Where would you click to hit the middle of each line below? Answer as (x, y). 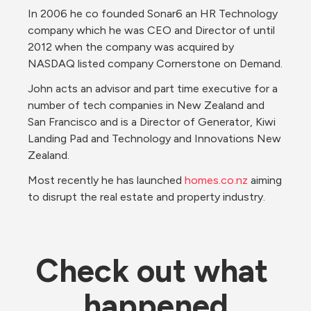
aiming (265, 180)
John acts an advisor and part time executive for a (153, 89)
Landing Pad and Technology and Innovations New (154, 138)
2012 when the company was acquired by (131, 47)
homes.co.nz (216, 180)
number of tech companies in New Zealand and (146, 105)
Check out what (152, 271)
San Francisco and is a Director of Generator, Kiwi (152, 122)
